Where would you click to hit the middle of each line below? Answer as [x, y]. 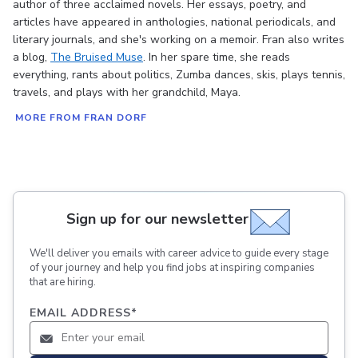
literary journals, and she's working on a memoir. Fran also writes [179, 40]
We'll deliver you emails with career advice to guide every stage [179, 253]
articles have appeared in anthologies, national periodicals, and [174, 22]
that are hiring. [63, 282]
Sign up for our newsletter [157, 219]
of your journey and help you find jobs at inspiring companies [172, 268]
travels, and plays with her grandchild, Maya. [127, 92]
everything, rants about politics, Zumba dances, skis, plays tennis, [179, 75]
